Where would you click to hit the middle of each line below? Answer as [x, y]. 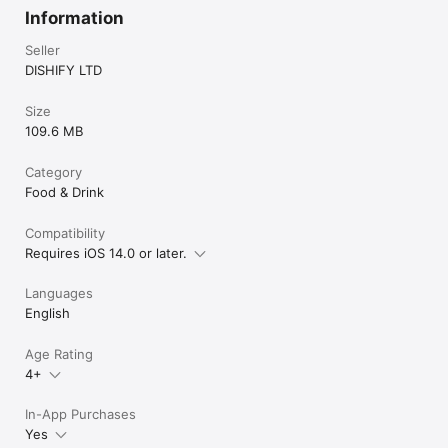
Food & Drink [64, 192]
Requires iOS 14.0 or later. [106, 253]
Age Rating [59, 354]
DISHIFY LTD [63, 70]
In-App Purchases [80, 414]
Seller [42, 50]
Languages [59, 293]
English [47, 313]
